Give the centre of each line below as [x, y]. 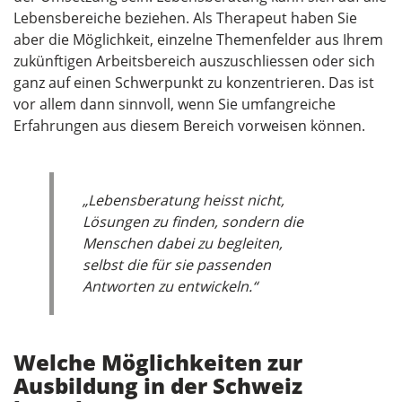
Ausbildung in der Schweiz [158, 385]
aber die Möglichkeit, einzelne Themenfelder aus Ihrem [198, 40]
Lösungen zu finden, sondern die [193, 222]
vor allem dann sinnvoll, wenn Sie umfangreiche [175, 105]
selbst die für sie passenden [177, 265]
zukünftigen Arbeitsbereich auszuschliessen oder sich [194, 61]
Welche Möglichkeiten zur [158, 362]
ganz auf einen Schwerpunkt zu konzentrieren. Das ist [194, 83]
